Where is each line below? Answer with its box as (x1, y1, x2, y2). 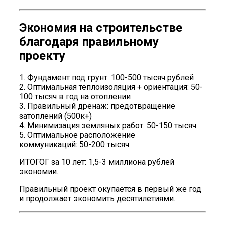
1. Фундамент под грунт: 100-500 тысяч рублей (19, 72, 194, 82)
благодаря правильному (19, 34, 159, 49)
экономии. (19, 166, 58, 176)
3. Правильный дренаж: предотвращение (19, 101, 175, 111)
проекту (19, 48, 65, 63)
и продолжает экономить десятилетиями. (19, 193, 175, 203)
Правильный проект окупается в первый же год (19, 184, 201, 194)
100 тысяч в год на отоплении (19, 91, 131, 101)
